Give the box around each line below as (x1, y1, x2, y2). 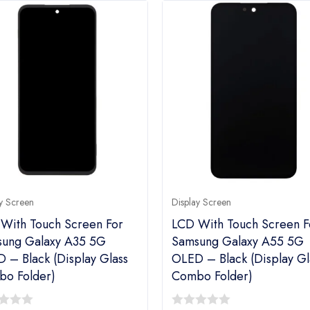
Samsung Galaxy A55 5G (172, 232, 304, 250)
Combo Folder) (172, 266, 253, 285)
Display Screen (172, 194, 231, 209)
